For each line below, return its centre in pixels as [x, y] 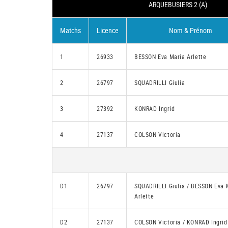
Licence [108, 30]
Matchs [70, 30]
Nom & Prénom [190, 30]
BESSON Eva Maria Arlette [170, 56]
